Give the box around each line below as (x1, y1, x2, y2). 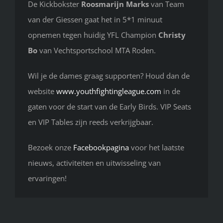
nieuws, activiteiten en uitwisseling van (28, 157, 161, 168)
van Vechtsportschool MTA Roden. (37, 45, 156, 55)
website (28, 86, 56, 96)
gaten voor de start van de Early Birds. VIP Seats (28, 101, 191, 111)
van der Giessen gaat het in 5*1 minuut (28, 14, 162, 24)
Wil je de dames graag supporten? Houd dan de (28, 70, 190, 81)
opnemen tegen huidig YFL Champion (28, 29, 158, 40)
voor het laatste (129, 142, 184, 152)
